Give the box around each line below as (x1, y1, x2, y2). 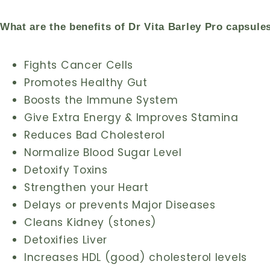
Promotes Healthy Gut (24, 75, 148, 90)
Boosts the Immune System (24, 92, 178, 107)
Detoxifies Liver (24, 232, 108, 247)
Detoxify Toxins (24, 162, 108, 177)
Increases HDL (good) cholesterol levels (24, 250, 247, 265)
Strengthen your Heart (24, 180, 149, 195)
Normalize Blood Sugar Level (24, 145, 182, 160)
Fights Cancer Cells (24, 57, 134, 72)
